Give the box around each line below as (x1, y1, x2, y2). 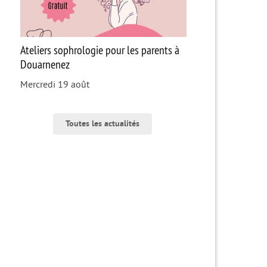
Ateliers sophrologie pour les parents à (20, 42, 179, 58)
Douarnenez (20, 57, 70, 72)
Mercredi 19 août (20, 79, 89, 91)
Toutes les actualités (65, 119, 139, 129)
